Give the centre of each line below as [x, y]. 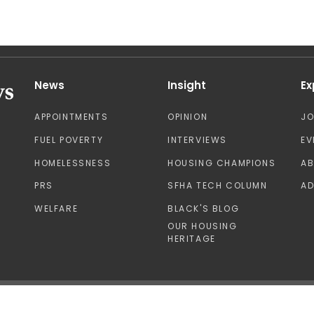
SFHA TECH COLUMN [218, 186]
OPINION [188, 117]
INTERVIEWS [197, 140]
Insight [187, 86]
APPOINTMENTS [71, 117]
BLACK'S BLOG [204, 208]
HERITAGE [192, 239]
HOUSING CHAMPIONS [222, 163]
